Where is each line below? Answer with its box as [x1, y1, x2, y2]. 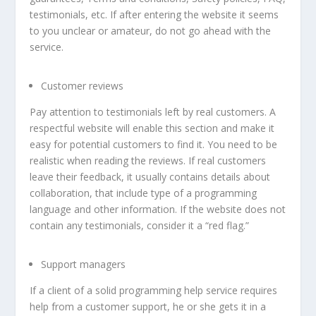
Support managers [41, 257, 126, 272]
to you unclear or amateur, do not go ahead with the [30, 23, 272, 37]
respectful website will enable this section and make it [30, 121, 275, 135]
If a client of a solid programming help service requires [30, 284, 278, 298]
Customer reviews [41, 79, 124, 93]
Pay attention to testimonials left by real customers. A [30, 105, 276, 119]
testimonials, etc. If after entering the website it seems [30, 7, 279, 21]
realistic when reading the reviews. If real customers [30, 154, 267, 168]
